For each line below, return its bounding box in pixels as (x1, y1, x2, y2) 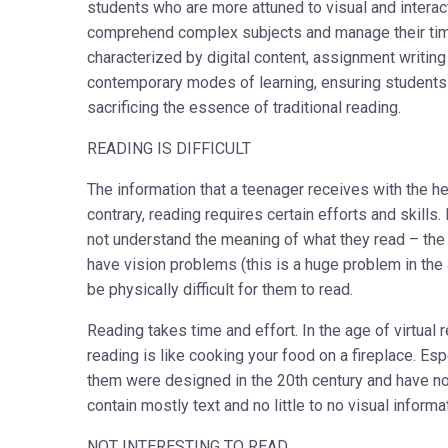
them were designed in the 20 (87, 370, 295, 390)
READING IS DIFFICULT (87, 138, 251, 158)
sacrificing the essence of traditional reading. (87, 97, 401, 117)
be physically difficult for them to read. (87, 279, 353, 299)
